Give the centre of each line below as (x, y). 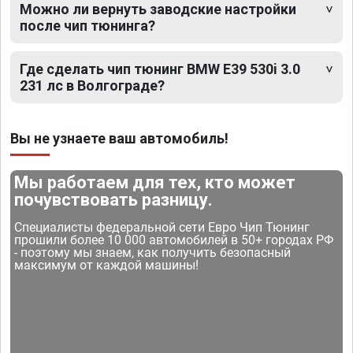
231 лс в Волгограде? (92, 86)
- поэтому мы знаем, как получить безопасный (153, 253)
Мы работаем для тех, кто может (155, 183)
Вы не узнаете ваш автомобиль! (119, 139)
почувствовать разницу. (114, 200)
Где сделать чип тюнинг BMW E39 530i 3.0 (160, 69)
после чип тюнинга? (87, 26)
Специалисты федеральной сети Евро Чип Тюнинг (162, 228)
